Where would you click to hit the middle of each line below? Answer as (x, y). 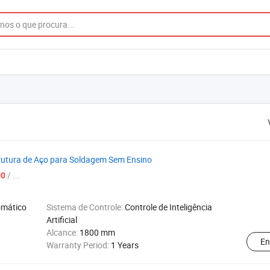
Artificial (62, 220)
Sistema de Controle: (86, 207)
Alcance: (63, 232)
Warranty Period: (79, 245)
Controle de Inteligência (168, 207)
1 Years (125, 245)
